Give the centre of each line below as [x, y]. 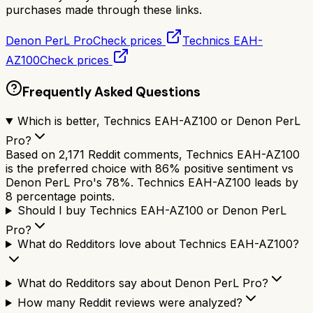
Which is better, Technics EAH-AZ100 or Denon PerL [159, 121]
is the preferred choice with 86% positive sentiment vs [150, 169]
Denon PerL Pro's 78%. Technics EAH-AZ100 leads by [152, 183]
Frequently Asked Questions [111, 92]
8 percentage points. [60, 197]
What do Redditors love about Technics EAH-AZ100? [158, 244]
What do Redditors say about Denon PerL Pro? [143, 283]
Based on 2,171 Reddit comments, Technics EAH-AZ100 [153, 155]
